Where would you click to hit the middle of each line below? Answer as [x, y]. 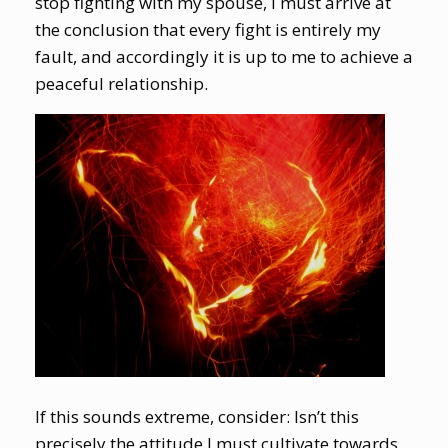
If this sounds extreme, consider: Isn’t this [197, 416]
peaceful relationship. [121, 83]
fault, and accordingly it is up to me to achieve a [224, 56]
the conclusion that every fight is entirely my [208, 29]
